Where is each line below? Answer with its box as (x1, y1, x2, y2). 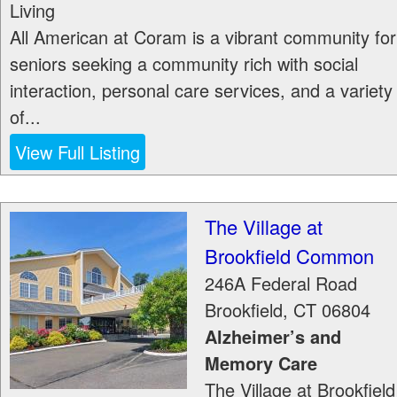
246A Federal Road (205, 270, 357, 296)
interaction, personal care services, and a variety (10, 77, 393, 103)
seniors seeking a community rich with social (10, 51, 358, 76)
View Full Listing (15, 139, 140, 165)
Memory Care (205, 350, 317, 376)
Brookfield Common (205, 242, 374, 269)
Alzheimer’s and (205, 323, 341, 349)
